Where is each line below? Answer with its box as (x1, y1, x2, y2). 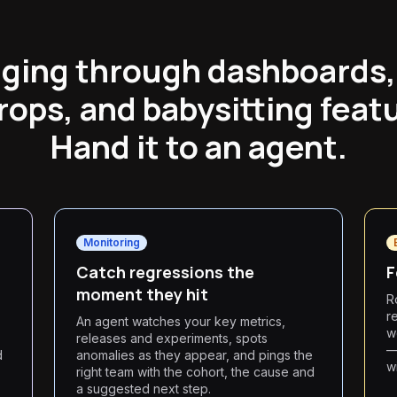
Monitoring (83, 236, 141, 249)
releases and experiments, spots (76, 331, 269, 346)
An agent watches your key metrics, (76, 314, 286, 329)
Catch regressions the (76, 261, 255, 283)
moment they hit (76, 284, 209, 305)
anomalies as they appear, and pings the (76, 347, 314, 362)
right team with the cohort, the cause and (76, 364, 315, 379)
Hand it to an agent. (50, 125, 347, 168)
